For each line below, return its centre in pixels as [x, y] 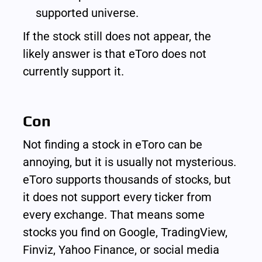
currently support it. [74, 72]
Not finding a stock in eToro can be [113, 145]
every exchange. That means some [114, 215]
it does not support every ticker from [118, 197]
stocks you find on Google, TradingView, [125, 232]
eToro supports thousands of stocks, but [127, 180]
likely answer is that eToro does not [115, 54]
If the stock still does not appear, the [117, 37]
